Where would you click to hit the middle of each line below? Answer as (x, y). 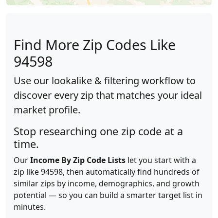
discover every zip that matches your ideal (108, 95)
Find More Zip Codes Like (95, 45)
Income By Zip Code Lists (78, 160)
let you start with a (161, 160)
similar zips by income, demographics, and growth (107, 183)
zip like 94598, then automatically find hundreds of (107, 172)
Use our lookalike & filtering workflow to (105, 81)
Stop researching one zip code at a (98, 131)
